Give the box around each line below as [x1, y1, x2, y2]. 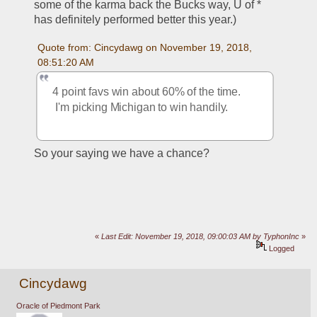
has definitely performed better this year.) [34, 13, 237, 26]
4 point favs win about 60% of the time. [52, 86, 241, 98]
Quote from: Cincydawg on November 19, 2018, [37, 41, 252, 53]
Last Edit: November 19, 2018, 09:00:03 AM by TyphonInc [101, 231, 300, 241]
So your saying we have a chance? [34, 146, 210, 159]
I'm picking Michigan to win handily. [52, 101, 229, 113]
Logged [267, 243, 295, 253]
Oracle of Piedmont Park [16, 301, 100, 310]
